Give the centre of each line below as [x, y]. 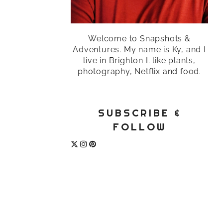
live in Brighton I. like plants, [139, 61]
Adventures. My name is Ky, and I [139, 50]
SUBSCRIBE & [139, 113]
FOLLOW [139, 127]
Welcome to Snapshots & [139, 39]
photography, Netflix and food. [139, 72]
